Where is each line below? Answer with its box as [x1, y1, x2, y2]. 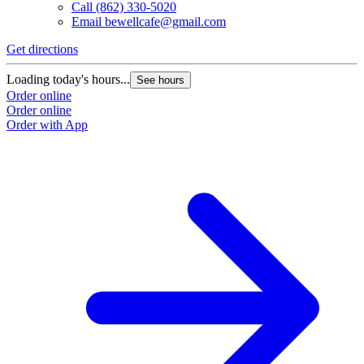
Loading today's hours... [6, 72, 130, 87]
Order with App [6, 118, 88, 132]
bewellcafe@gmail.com [105, 15, 226, 29]
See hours [136, 74, 184, 87]
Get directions [6, 42, 78, 57]
